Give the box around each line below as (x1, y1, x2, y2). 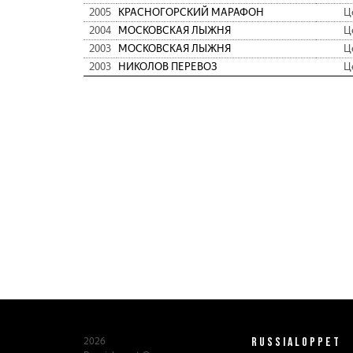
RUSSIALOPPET (251, 334, 341, 348)
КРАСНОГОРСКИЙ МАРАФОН (118, 6, 264, 19)
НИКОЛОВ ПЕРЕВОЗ (118, 61, 217, 73)
